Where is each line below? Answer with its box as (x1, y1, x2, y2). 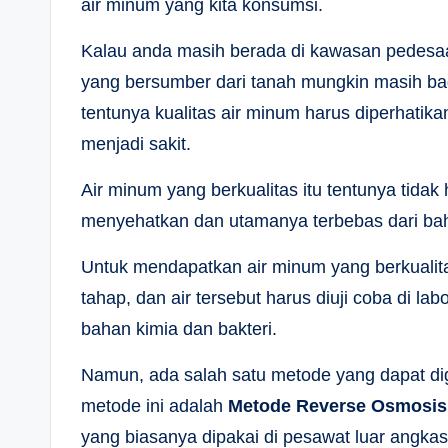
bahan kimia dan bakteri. (81, 319, 277, 339)
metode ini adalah (81, 396, 228, 416)
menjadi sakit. (81, 134, 191, 154)
